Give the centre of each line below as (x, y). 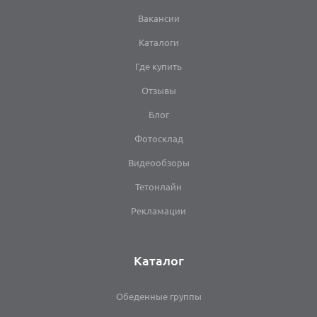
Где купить (158, 67)
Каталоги (158, 43)
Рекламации (158, 211)
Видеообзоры (158, 163)
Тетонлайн (158, 187)
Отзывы (158, 91)
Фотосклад (158, 139)
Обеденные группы (158, 297)
